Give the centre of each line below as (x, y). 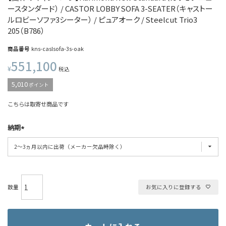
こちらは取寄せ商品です (38, 104)
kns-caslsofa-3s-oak (58, 49)
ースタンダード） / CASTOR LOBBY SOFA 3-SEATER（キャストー (110, 9)
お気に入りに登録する (174, 187)
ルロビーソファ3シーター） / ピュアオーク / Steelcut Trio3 (102, 20)
